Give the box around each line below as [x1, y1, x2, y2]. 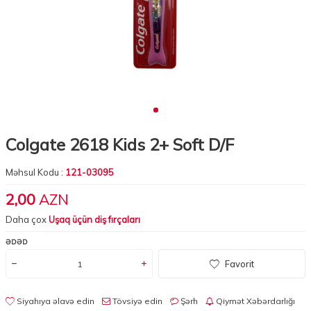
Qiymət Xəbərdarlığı [214, 296, 295, 307]
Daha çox [6, 214, 49, 226]
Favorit [225, 258, 254, 269]
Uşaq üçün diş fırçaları [49, 214, 140, 226]
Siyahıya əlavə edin [15, 296, 94, 307]
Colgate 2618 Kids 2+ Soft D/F [6, 134, 234, 155]
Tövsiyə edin [110, 296, 162, 307]
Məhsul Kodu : [6, 167, 65, 178]
